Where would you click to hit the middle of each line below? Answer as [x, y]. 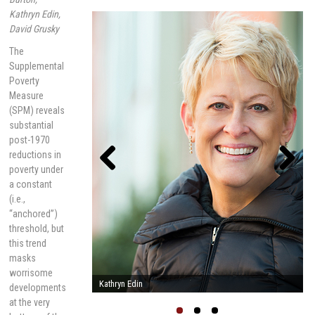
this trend [28, 244]
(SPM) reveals [37, 111]
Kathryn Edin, [35, 14]
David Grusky [34, 28]
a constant [31, 185]
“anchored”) [34, 214]
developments [38, 288]
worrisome [31, 273]
